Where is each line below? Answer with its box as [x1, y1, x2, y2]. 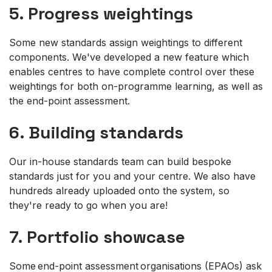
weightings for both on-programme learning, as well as [9, 80, 263, 92]
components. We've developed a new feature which [9, 50, 249, 63]
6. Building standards [9, 121, 183, 143]
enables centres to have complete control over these [9, 65, 254, 78]
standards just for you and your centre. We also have [9, 169, 256, 182]
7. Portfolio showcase [9, 225, 185, 248]
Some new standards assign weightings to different [9, 36, 242, 49]
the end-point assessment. [9, 94, 136, 107]
